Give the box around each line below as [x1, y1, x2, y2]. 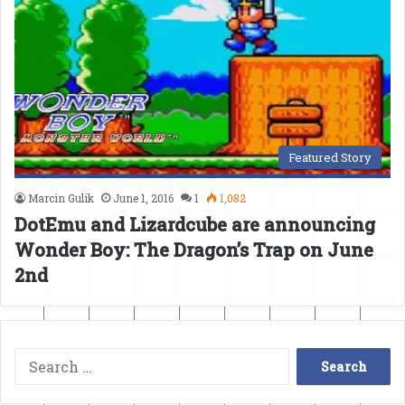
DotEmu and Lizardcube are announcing [14, 212, 375, 236]
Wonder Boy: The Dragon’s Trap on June [14, 237, 373, 261]
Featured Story [288, 148, 372, 165]
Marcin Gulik [28, 190, 94, 205]
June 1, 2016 [113, 190, 174, 205]
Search [287, 351, 335, 370]
